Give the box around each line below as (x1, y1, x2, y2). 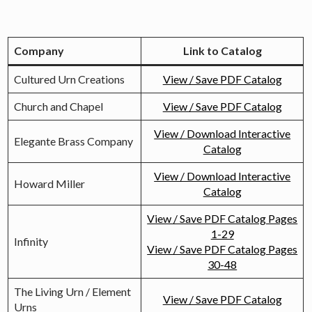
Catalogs (93, 12, 136, 26)
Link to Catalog (182, 43, 262, 57)
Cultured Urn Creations (14, 72, 125, 86)
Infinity (14, 234, 49, 248)
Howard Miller (14, 176, 86, 190)
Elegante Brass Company (14, 134, 134, 148)
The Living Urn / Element (14, 284, 132, 298)
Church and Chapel (14, 99, 104, 113)
